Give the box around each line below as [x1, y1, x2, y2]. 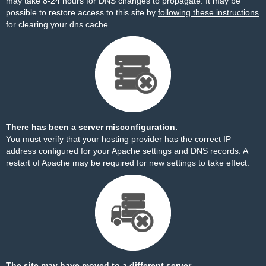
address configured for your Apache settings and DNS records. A [6, 146, 248, 156]
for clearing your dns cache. [6, 20, 110, 29]
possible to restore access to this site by [6, 8, 158, 17]
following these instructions [158, 8, 259, 17]
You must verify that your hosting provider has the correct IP [6, 134, 231, 144]
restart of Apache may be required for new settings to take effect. [6, 158, 249, 167]
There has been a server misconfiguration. [6, 122, 178, 132]
